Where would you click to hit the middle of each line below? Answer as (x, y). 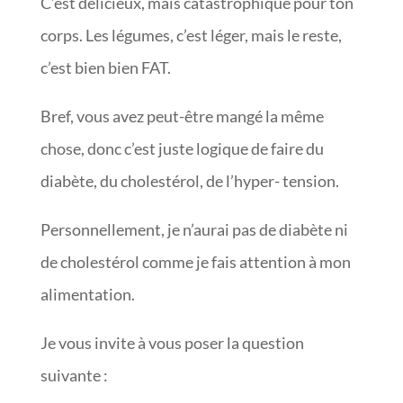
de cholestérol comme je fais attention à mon (195, 262)
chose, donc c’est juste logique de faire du (182, 149)
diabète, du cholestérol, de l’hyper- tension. (191, 181)
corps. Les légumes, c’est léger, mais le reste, (191, 36)
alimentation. (89, 295)
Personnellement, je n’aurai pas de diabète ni (194, 230)
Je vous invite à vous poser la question (172, 343)
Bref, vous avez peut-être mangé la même (182, 116)
